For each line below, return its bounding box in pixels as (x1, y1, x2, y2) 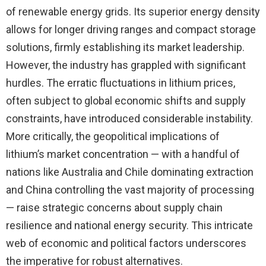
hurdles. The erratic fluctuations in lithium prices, (6, 77, 235, 90)
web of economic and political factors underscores (6, 237, 246, 250)
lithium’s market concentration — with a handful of (6, 148, 240, 161)
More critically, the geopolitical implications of (6, 130, 220, 143)
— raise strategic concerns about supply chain (6, 201, 223, 214)
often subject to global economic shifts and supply (6, 94, 246, 107)
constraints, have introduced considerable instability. (6, 112, 253, 125)
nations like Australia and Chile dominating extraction (6, 166, 254, 179)
